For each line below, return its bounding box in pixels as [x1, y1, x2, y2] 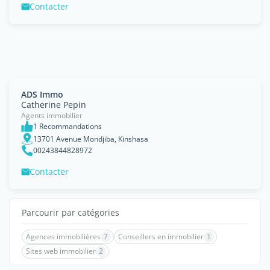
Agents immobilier [21, 110, 83, 121]
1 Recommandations [33, 121, 102, 131]
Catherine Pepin [21, 99, 86, 110]
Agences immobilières [26, 231, 101, 242]
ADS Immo [21, 89, 63, 100]
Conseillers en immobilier [118, 231, 204, 242]
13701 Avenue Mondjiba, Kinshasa [33, 133, 148, 144]
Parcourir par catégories [22, 207, 119, 218]
